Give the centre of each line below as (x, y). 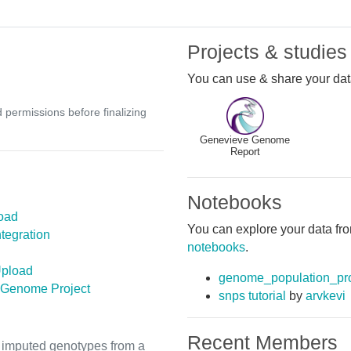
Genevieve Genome (245, 140)
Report (245, 152)
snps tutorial (252, 295)
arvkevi (326, 295)
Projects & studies (267, 51)
